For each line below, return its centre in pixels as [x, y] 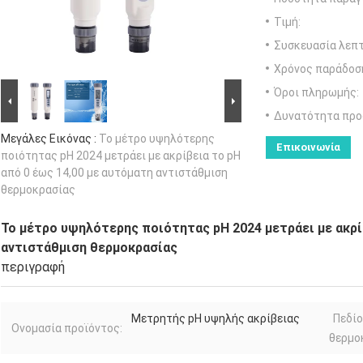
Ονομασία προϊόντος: [67, 328]
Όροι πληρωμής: [316, 92]
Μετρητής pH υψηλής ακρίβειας [216, 318]
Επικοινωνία [308, 147]
